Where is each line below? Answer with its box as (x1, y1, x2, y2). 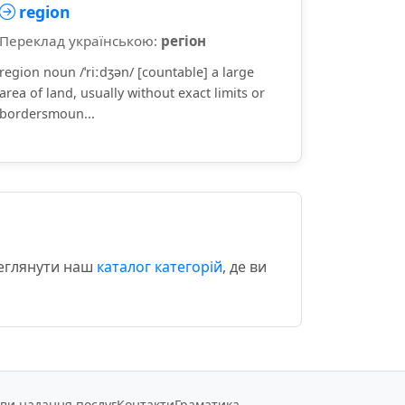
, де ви (222, 257, 267, 277)
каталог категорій (97, 257, 222, 277)
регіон (161, 32, 206, 50)
